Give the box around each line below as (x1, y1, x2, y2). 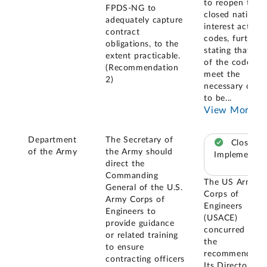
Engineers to (105, 207, 156, 216)
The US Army (204, 178, 258, 187)
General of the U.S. (105, 184, 183, 193)
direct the (105, 160, 145, 169)
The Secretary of (105, 136, 173, 145)
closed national (204, 10, 265, 19)
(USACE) (204, 213, 238, 222)
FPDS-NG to (105, 4, 157, 13)
